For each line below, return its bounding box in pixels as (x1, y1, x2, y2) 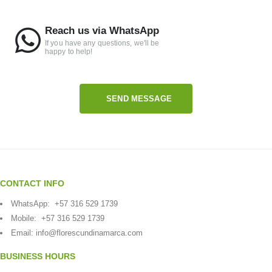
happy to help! (45, 47, 93, 56)
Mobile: (11, 213, 41, 223)
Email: (11, 228, 36, 237)
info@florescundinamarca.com (36, 228, 143, 237)
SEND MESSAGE (106, 94, 172, 104)
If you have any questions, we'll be (45, 38, 160, 47)
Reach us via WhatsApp (45, 24, 159, 36)
